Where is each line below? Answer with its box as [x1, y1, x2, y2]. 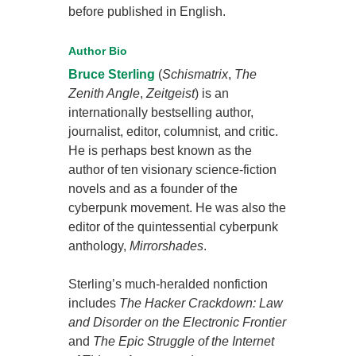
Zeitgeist [146, 86, 195, 100]
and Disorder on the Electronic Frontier [68, 315, 287, 329]
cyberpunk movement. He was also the [68, 200, 287, 215]
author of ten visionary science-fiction [68, 162, 277, 176]
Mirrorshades [130, 238, 204, 253]
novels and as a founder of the [68, 181, 238, 195]
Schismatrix [162, 67, 229, 81]
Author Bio [68, 44, 128, 57]
